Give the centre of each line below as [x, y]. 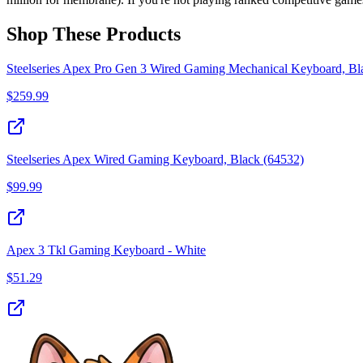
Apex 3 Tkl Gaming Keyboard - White [106, 250]
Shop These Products [94, 34]
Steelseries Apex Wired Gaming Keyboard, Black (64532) [155, 160]
